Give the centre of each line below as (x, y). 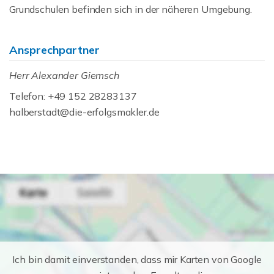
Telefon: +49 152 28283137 (73, 96)
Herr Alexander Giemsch (64, 75)
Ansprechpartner (54, 50)
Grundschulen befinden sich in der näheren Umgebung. (131, 9)
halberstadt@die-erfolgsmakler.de (84, 112)
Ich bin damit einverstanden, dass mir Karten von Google (137, 259)
